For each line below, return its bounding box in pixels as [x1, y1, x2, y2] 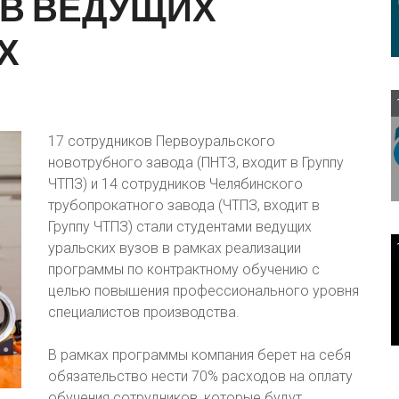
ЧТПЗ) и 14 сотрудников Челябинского [48, 175, 303, 192]
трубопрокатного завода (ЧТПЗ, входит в [48, 197, 320, 214]
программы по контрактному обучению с [48, 261, 320, 278]
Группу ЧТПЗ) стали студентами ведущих [48, 218, 312, 235]
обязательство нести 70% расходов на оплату [48, 368, 353, 385]
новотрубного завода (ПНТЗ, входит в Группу [48, 154, 344, 171]
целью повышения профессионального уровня [48, 282, 359, 299]
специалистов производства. [48, 304, 240, 321]
